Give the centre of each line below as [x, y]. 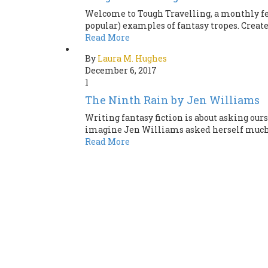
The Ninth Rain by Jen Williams [172, 100]
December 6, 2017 [121, 71]
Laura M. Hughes [132, 59]
